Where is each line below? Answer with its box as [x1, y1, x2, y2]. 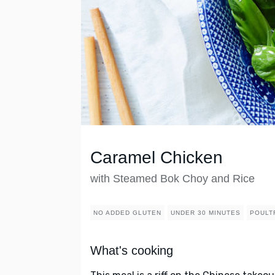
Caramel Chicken [90, 148, 223, 168]
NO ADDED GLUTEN [93, 209, 161, 217]
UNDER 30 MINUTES [171, 209, 241, 217]
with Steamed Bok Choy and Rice [90, 172, 255, 185]
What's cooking [90, 244, 173, 258]
